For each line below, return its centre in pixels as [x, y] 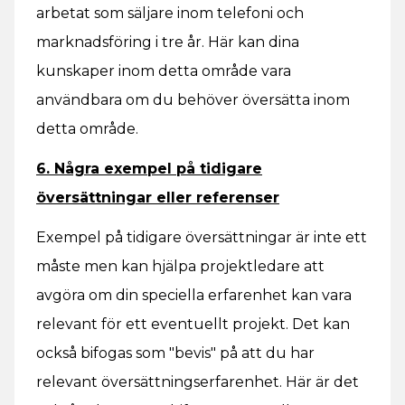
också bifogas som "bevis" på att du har [175, 353]
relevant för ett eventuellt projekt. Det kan [193, 324]
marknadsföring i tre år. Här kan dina [168, 42]
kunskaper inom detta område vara [164, 71]
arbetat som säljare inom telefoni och [170, 13]
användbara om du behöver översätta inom [193, 100]
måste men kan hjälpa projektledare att [180, 266]
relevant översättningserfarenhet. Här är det [198, 382]
